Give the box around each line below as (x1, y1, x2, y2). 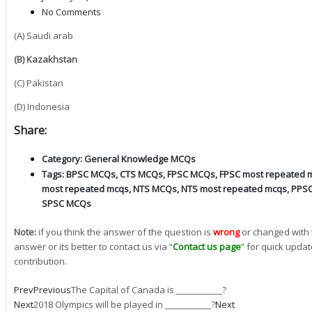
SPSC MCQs (42, 196, 91, 210)
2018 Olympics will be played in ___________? (33, 297, 215, 311)
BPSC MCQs (66, 167, 116, 180)
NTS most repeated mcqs (181, 182, 287, 195)
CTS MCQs (120, 167, 163, 180)
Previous (33, 283, 71, 296)
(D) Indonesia (14, 100, 70, 113)
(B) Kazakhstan (14, 52, 77, 65)
